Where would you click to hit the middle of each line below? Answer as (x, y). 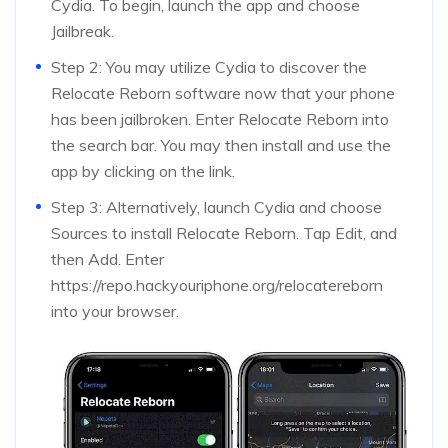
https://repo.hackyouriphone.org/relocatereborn (217, 285)
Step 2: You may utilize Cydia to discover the (209, 67)
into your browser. (115, 311)
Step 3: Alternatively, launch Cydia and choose (216, 207)
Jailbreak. (82, 31)
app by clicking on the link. (143, 171)
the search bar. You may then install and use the (221, 145)
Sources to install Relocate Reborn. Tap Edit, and (224, 233)
